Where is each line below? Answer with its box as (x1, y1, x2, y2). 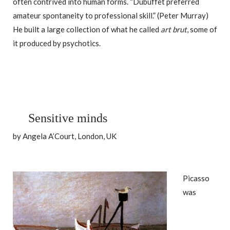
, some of (187, 25, 217, 34)
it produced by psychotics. (13, 39, 101, 48)
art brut (161, 25, 187, 34)
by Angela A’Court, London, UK (13, 131, 117, 141)
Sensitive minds (28, 111, 107, 125)
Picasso (183, 173, 209, 183)
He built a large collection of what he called (13, 25, 161, 34)
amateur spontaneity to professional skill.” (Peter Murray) (13, 11, 208, 21)
